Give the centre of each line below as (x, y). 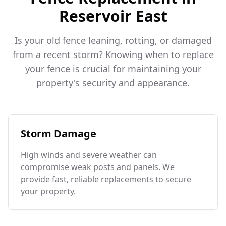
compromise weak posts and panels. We (98, 167)
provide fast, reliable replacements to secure (106, 179)
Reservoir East (113, 16)
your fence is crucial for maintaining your (113, 69)
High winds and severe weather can (89, 155)
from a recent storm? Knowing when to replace (113, 55)
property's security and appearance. (113, 83)
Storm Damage (59, 134)
